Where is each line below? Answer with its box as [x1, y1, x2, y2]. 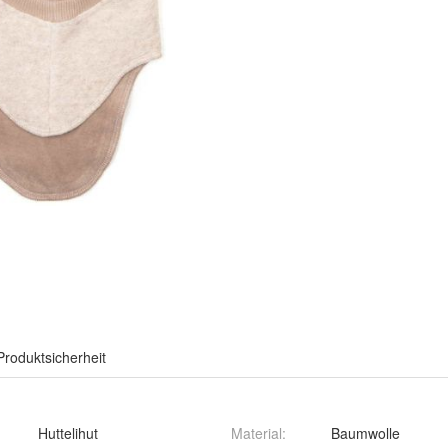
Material [231, 423, 282, 444]
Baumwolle [331, 423, 400, 444]
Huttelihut [38, 423, 98, 444]
